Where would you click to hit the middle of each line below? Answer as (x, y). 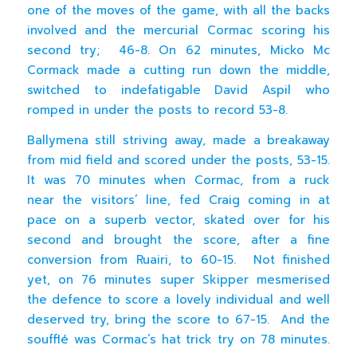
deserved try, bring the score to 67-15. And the (178, 319)
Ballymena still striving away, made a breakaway (178, 140)
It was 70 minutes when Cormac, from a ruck (178, 180)
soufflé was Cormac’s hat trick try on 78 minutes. (178, 339)
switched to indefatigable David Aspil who (178, 90)
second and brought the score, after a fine (178, 239)
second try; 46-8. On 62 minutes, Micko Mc (178, 50)
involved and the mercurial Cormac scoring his (178, 30)
